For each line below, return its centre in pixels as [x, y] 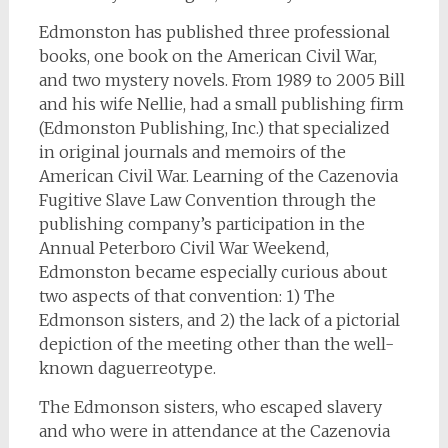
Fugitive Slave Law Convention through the [207, 200]
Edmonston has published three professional [214, 32]
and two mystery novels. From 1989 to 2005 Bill [221, 80]
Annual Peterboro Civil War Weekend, [183, 248]
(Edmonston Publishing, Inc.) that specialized [214, 128]
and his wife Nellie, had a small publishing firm [221, 104]
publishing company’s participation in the [201, 224]
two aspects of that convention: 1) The [186, 296]
